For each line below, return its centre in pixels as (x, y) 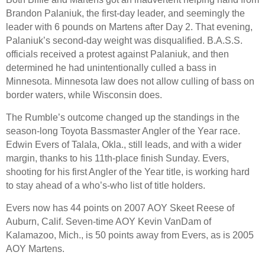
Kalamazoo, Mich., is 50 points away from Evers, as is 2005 (130, 235)
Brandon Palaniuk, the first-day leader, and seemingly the (125, 13)
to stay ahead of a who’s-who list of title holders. (106, 185)
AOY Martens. (35, 248)
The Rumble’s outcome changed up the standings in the (123, 117)
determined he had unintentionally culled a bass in (111, 67)
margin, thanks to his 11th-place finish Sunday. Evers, (117, 158)
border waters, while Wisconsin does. (84, 95)
